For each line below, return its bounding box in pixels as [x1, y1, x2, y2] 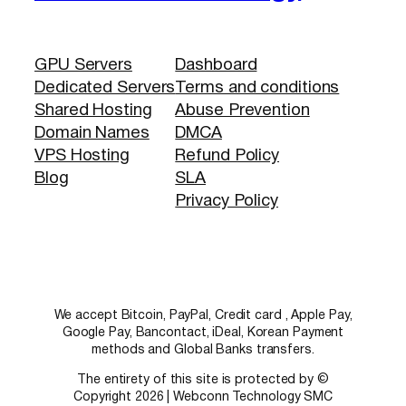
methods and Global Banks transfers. [92, 343, 314, 356]
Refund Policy [175, 148, 280, 164]
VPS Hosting [34, 148, 130, 164]
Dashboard [175, 57, 257, 73]
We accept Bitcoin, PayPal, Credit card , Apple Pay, [53, 309, 353, 322]
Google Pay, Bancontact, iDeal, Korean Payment [62, 326, 344, 339]
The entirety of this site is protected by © [77, 373, 329, 386]
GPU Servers [34, 57, 132, 73]
